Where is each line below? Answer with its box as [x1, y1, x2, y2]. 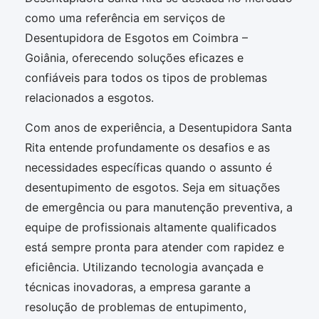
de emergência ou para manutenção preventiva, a [25, 200, 293, 215]
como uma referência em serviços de [25, 10, 225, 25]
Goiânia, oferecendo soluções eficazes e [25, 50, 244, 65]
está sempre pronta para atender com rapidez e [25, 240, 284, 255]
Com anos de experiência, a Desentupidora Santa [25, 120, 292, 135]
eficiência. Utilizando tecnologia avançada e [25, 260, 263, 275]
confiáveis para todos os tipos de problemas [25, 70, 267, 85]
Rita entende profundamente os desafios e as [25, 140, 270, 155]
